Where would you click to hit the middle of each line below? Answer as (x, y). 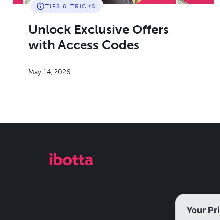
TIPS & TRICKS (70, 6)
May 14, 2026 (49, 72)
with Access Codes (84, 45)
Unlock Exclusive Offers (99, 30)
